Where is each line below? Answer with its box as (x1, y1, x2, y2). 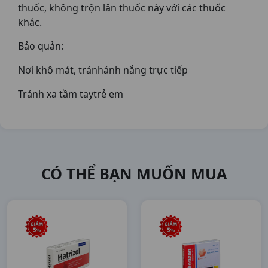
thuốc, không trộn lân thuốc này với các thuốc (18, 1, 226, 14)
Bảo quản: (18, 39, 63, 53)
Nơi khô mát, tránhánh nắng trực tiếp (18, 63, 188, 77)
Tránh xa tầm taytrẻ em (18, 87, 123, 100)
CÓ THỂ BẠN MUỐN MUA (41, 163, 227, 184)
